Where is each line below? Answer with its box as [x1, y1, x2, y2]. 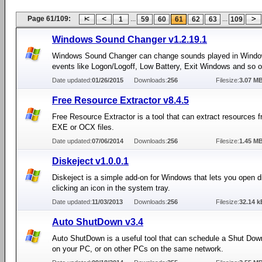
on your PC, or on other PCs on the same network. [52, 244, 223, 253]
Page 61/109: [27, 15, 71, 23]
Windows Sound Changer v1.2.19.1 [52, 35, 207, 44]
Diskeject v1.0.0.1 [52, 156, 129, 166]
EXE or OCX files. [52, 123, 114, 132]
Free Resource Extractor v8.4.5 [52, 95, 189, 105]
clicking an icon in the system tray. [52, 184, 170, 192]
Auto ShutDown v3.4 [52, 217, 143, 227]
